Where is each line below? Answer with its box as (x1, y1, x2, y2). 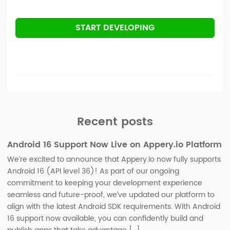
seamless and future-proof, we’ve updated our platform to (7, 189, 215, 201)
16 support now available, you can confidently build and (7, 213, 203, 225)
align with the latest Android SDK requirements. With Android (7, 201, 220, 213)
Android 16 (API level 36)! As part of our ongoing (7, 165, 179, 178)
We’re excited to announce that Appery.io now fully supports (7, 154, 221, 166)
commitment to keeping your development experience (7, 177, 202, 189)
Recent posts (77, 112, 153, 131)
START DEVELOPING (75, 21, 155, 34)
